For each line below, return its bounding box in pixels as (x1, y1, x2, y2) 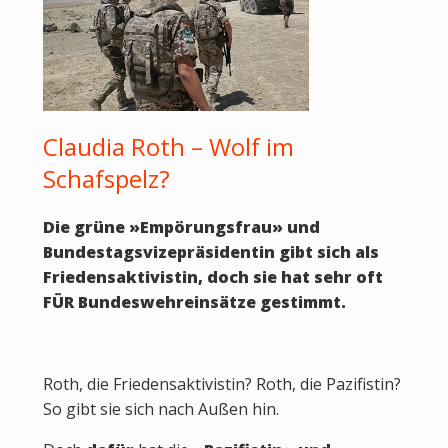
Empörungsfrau (139, 216, 272, 238)
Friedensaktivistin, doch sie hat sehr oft (42, 266, 383, 288)
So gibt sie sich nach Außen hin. (42, 398, 279, 420)
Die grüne (42, 216, 129, 238)
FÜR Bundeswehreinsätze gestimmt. (42, 291, 346, 313)
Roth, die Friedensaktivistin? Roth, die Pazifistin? (42, 373, 401, 395)
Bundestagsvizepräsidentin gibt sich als (42, 241, 379, 263)
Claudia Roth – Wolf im (42, 130, 294, 163)
